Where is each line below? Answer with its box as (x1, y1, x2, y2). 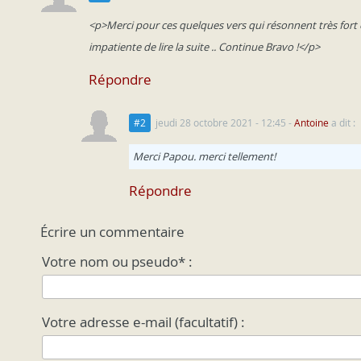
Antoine (294, 117, 329, 129)
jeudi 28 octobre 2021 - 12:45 (156, 117, 286, 129)
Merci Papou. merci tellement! (133, 149, 276, 164)
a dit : (329, 117, 355, 129)
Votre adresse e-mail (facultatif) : (42, 313, 245, 331)
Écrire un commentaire (40, 223, 185, 241)
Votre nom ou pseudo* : (42, 252, 193, 271)
